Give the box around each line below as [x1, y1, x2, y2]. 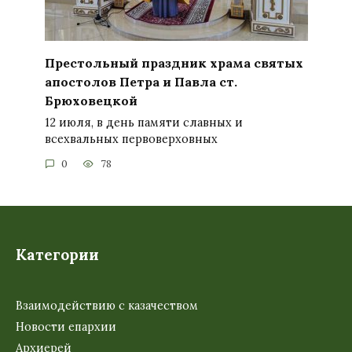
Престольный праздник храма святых [44, 54, 303, 71]
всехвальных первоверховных [44, 131, 218, 146]
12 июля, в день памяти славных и [44, 115, 243, 130]
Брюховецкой [44, 92, 137, 108]
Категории [16, 245, 99, 265]
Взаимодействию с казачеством [16, 299, 198, 313]
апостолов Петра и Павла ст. [44, 73, 237, 90]
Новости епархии [16, 319, 116, 334]
